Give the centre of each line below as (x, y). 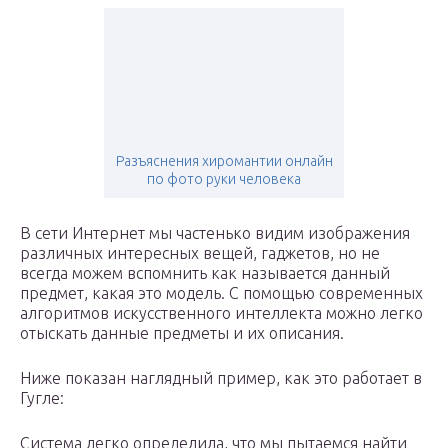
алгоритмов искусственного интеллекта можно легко (221, 313)
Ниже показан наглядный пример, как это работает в (221, 378)
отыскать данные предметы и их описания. (182, 333)
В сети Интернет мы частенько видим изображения (215, 233)
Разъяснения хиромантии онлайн (224, 161)
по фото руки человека (224, 179)
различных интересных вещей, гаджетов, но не (200, 253)
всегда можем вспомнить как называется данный (205, 273)
